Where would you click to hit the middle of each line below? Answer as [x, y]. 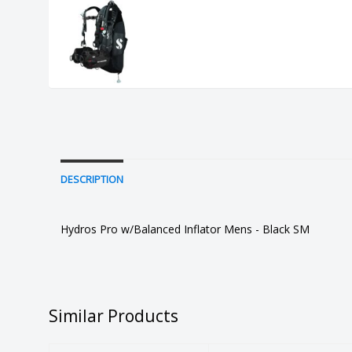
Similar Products [114, 316]
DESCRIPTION [92, 180]
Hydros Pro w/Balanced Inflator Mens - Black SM [185, 229]
